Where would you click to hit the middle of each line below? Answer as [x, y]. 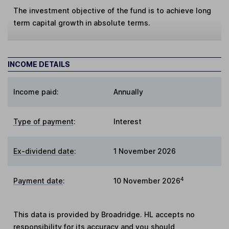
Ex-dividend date [44, 151]
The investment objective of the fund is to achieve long [112, 11]
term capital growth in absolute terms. [82, 23]
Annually [128, 92]
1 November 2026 [145, 151]
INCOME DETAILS [39, 64]
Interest [128, 122]
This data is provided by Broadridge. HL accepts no [104, 215]
